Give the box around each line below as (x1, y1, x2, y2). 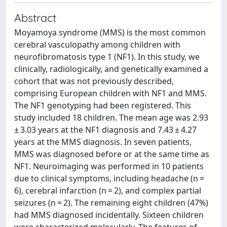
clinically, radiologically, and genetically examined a (14, 63, 208, 74)
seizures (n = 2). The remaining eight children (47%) (14, 197, 208, 208)
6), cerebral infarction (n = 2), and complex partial (14, 185, 201, 196)
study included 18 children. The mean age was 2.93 (14, 112, 210, 123)
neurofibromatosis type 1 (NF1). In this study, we (14, 51, 200, 62)
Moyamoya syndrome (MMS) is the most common (14, 27, 206, 38)
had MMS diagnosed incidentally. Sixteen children (14, 209, 204, 220)
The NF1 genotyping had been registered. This (14, 100, 191, 111)
